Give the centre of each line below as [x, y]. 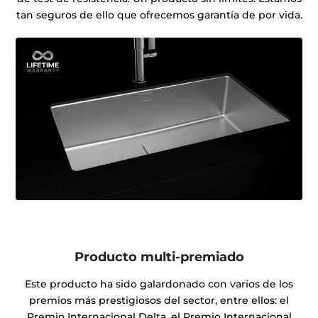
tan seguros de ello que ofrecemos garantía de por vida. [159, 15]
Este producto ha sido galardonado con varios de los [159, 284]
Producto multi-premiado [159, 257]
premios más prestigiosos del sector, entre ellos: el [159, 301]
